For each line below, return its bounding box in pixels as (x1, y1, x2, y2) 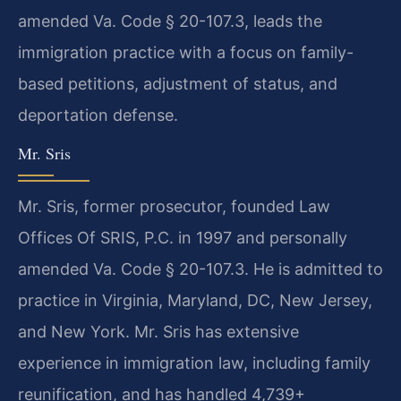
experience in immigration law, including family (18, 353, 371, 372)
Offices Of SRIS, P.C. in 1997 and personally (18, 227, 347, 247)
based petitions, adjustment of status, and (18, 74, 337, 94)
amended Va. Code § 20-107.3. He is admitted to (18, 259, 383, 278)
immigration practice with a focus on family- (18, 43, 354, 63)
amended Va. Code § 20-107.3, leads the (18, 12, 322, 31)
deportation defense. (18, 106, 178, 125)
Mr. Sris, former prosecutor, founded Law (18, 196, 330, 216)
